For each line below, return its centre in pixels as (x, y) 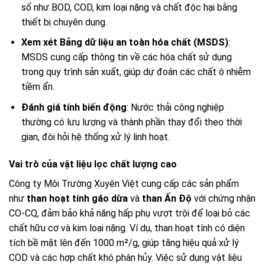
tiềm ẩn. (38, 87)
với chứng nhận (224, 198)
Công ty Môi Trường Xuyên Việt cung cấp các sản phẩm (124, 183)
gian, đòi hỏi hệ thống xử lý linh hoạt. (95, 137)
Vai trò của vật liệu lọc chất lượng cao (93, 164)
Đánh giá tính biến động (74, 107)
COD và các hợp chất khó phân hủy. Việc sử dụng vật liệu (125, 257)
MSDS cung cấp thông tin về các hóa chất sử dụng (126, 57)
